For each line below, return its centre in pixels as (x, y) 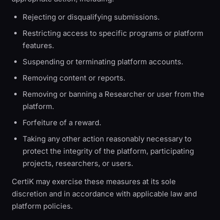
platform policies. (42, 206)
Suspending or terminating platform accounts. (103, 62)
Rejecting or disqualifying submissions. (91, 17)
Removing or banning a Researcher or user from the (113, 94)
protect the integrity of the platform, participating (108, 151)
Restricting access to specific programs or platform (113, 33)
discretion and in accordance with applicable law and (104, 194)
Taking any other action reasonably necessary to (107, 139)
